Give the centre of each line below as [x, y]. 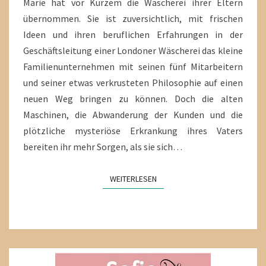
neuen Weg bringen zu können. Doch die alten [133, 99]
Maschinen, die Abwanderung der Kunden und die [133, 115]
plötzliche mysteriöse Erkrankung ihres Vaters [133, 131]
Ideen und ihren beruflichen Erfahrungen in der [133, 35]
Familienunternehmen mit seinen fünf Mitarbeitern [133, 67]
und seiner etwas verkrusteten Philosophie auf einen [133, 83]
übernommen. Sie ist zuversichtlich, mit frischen [133, 19]
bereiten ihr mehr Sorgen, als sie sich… [103, 147]
